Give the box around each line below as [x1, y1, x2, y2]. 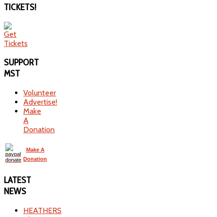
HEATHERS [23, 205, 62, 215]
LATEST [4, 174, 31, 186]
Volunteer [23, 88, 56, 98]
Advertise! [23, 97, 57, 107]
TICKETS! [4, 1, 36, 13]
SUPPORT [4, 57, 39, 68]
